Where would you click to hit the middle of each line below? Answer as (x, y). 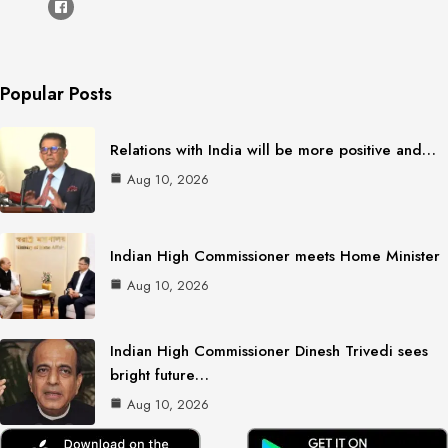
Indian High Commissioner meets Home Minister (275, 255)
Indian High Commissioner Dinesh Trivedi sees (269, 351)
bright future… (159, 375)
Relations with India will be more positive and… (273, 149)
